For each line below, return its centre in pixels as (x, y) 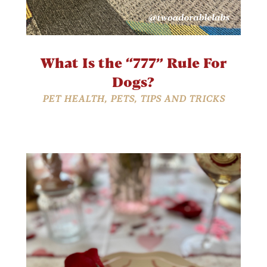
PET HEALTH (73, 98)
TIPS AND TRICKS (182, 98)
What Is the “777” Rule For (133, 62)
